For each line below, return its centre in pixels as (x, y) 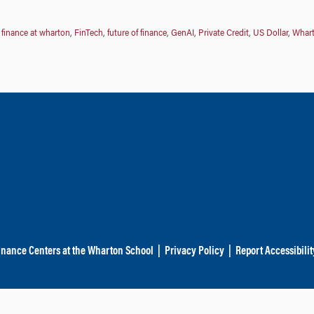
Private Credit (223, 33)
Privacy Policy (194, 252)
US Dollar (270, 33)
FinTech (88, 33)
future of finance (137, 33)
